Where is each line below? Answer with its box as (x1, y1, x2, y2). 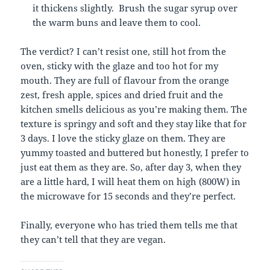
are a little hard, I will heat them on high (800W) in (20, 175, 241, 188)
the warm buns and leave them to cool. (33, 16, 201, 29)
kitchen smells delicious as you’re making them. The (20, 103, 248, 116)
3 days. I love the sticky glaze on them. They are (20, 132, 226, 145)
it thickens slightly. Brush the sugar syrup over (33, 2, 238, 14)
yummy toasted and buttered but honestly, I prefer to (20, 146, 250, 159)
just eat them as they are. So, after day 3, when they (20, 161, 242, 174)
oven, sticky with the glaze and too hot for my (20, 60, 219, 72)
